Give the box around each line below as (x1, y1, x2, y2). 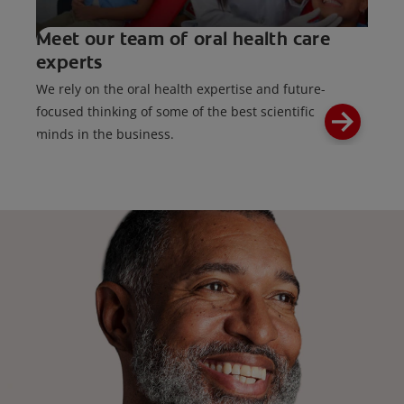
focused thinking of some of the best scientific (36, 102, 315, 120)
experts (36, 50, 103, 74)
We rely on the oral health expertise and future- (36, 79, 326, 97)
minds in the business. (36, 124, 174, 142)
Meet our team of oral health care (36, 26, 331, 50)
